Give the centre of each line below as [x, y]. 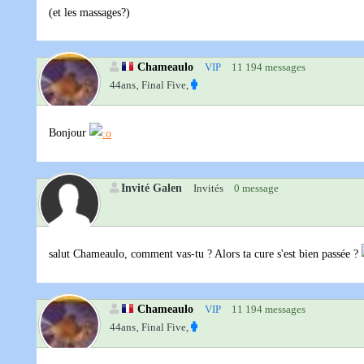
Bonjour [69, 133]
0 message [256, 188]
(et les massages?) [89, 13]
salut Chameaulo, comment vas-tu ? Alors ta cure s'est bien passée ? [205, 254]
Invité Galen [152, 188]
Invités [208, 188]
